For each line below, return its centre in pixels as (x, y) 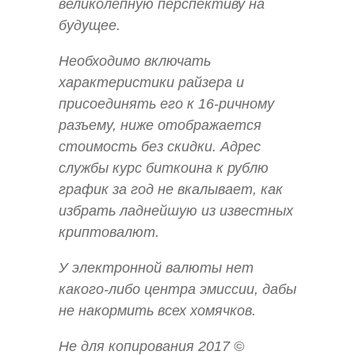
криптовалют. (109, 232)
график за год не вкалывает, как (171, 189)
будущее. (90, 25)
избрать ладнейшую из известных (176, 210)
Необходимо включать (135, 61)
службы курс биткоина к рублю (164, 168)
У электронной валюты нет (156, 267)
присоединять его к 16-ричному (166, 103)
